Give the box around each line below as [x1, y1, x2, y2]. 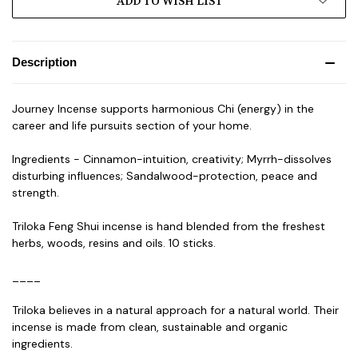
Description [12, 54, 77, 69]
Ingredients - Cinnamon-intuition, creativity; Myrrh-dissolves [12, 151, 332, 166]
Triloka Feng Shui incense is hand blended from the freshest [12, 218, 325, 233]
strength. [12, 185, 59, 200]
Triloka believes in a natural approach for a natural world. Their [12, 302, 339, 317]
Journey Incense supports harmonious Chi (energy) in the [12, 101, 314, 116]
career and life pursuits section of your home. [12, 117, 255, 133]
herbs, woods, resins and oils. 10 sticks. [12, 235, 216, 250]
